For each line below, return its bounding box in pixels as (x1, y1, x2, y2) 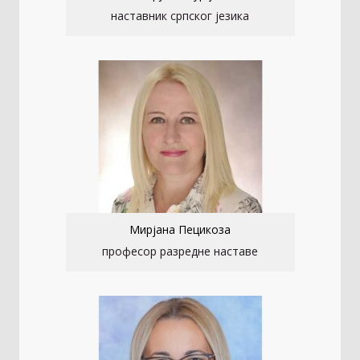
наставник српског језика (111, 8, 249, 24)
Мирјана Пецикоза (129, 222, 231, 238)
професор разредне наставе (102, 243, 258, 260)
